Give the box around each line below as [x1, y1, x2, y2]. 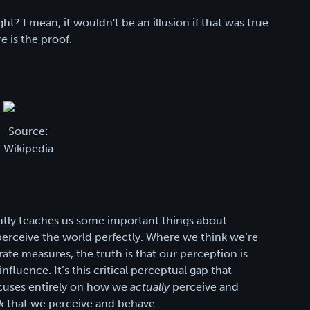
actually [130, 280, 170, 293]
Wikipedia [3, 141, 53, 155]
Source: [8, 124, 48, 138]
